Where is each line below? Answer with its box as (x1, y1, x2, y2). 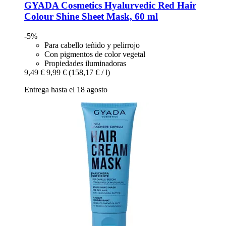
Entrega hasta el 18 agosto (24, 85, 107, 94)
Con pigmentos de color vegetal (44, 49, 145, 59)
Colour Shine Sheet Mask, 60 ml (24, 11, 158, 22)
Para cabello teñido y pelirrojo (44, 40, 140, 49)
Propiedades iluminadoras (44, 59, 126, 68)
